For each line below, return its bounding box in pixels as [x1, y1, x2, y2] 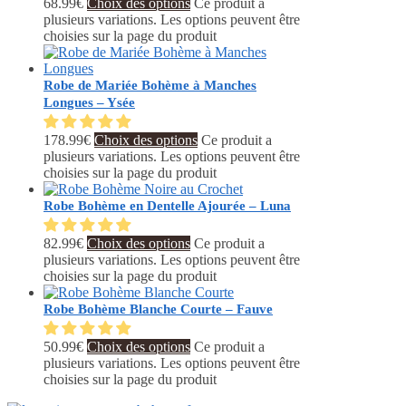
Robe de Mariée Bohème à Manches [43, 77, 256, 92]
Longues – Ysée [43, 94, 135, 110]
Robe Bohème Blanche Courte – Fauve [43, 301, 273, 316]
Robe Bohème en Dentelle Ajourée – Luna [43, 198, 291, 213]
